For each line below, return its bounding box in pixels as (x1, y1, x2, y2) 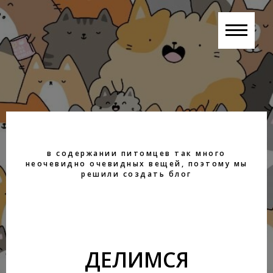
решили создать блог (81, 169, 192, 179)
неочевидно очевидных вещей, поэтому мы (25, 158, 248, 169)
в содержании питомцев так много (47, 148, 226, 158)
